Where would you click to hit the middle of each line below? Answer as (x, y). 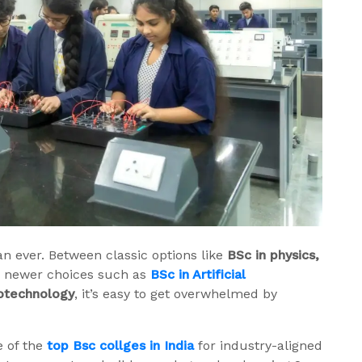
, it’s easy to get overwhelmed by (176, 294)
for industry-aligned (258, 346)
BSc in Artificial (198, 275)
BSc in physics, (273, 255)
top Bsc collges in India (120, 346)
